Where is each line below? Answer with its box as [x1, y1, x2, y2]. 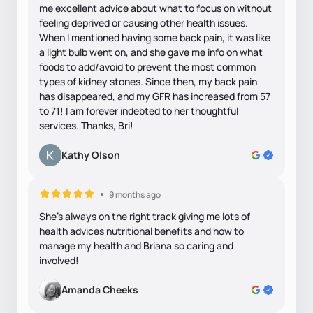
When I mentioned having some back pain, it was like [39, 30, 270, 44]
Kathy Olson [61, 147, 120, 161]
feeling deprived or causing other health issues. [39, 15, 248, 29]
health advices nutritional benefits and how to [39, 224, 244, 238]
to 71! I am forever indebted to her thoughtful [39, 103, 238, 117]
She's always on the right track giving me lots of [39, 209, 250, 223]
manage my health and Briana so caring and [39, 238, 233, 252]
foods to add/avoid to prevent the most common [39, 59, 256, 73]
